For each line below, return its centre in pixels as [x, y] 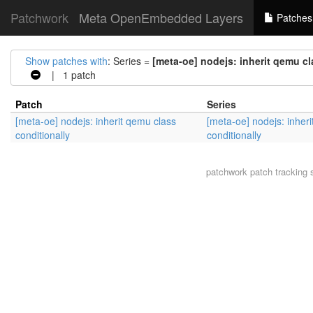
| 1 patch [68, 75]
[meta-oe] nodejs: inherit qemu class [96, 121]
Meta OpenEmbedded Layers [161, 17]
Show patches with [66, 61]
